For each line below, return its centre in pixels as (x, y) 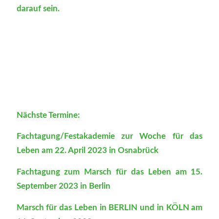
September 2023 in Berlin (63, 186)
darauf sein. (38, 8)
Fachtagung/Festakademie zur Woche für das (109, 136)
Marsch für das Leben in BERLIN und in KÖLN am (109, 207)
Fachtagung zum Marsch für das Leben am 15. (109, 172)
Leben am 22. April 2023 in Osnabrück (87, 151)
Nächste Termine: (48, 115)
